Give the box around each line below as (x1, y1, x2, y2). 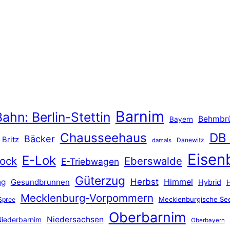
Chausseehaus (60, 129, 147, 145)
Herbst (130, 176, 159, 187)
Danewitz (176, 136, 204, 144)
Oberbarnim (108, 208, 186, 225)
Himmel (163, 176, 193, 187)
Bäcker (24, 132, 55, 144)
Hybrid (198, 177, 221, 187)
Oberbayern (190, 216, 225, 224)
